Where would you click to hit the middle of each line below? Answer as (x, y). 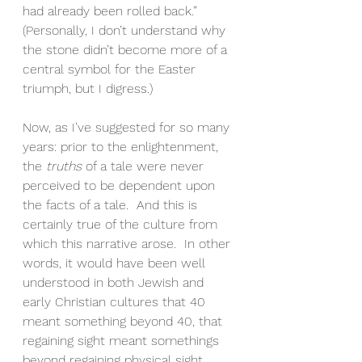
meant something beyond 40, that (124, 322)
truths (64, 166)
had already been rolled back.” (110, 11)
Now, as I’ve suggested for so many (128, 128)
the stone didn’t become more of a (127, 50)
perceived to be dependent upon (121, 186)
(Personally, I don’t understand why (126, 31)
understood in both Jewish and (115, 283)
